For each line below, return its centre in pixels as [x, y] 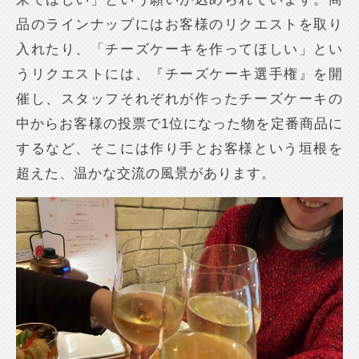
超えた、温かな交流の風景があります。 [146, 174]
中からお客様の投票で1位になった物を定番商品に [179, 124]
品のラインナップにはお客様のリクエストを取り [179, 25]
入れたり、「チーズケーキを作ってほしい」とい [179, 50]
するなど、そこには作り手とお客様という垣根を [179, 149]
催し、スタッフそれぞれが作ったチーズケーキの [179, 99]
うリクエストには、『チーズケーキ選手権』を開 [179, 75]
